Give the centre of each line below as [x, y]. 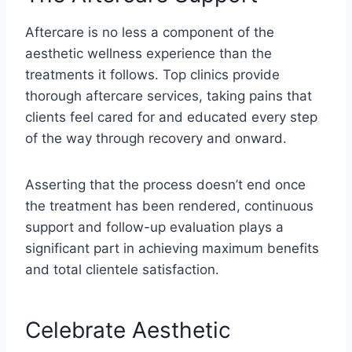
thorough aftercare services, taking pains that [169, 95]
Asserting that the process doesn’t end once [165, 184]
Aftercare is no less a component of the [150, 32]
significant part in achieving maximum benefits [172, 248]
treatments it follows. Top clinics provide [152, 74]
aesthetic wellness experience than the [148, 53]
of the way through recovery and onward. [156, 138]
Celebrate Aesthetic [128, 330]
